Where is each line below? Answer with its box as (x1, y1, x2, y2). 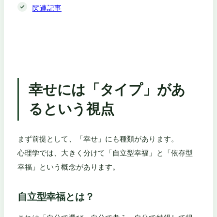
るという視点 (29, 100, 114, 117)
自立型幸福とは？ (17, 191, 94, 203)
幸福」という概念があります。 (17, 162, 120, 172)
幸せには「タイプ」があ (29, 80, 186, 98)
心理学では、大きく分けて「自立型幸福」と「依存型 (17, 148, 193, 158)
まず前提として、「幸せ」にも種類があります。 (17, 134, 178, 144)
